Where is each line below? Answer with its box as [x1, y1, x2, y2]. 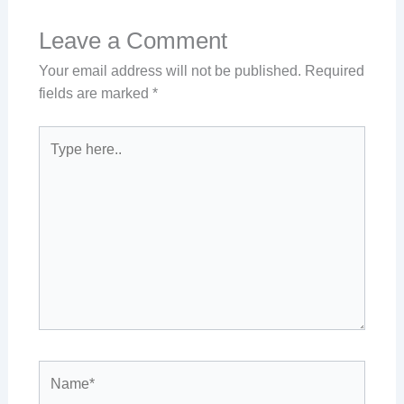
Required [304, 63, 364, 79]
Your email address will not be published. [38, 63, 301, 79]
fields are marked [38, 86, 152, 102]
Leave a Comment [38, 27, 227, 55]
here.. [37, 151, 74, 168]
